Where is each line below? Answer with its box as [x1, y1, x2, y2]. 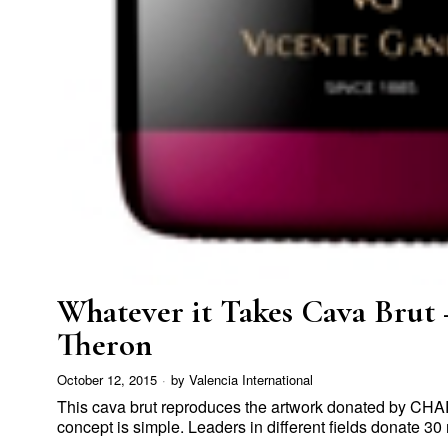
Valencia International [189, 370, 313, 390]
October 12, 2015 [57, 370, 157, 390]
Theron [57, 325, 152, 365]
